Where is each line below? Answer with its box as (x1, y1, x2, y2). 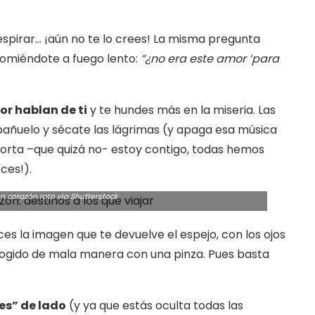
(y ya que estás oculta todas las (66, 297, 243, 314)
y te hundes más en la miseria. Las (87, 102, 276, 118)
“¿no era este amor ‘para (141, 51, 279, 67)
